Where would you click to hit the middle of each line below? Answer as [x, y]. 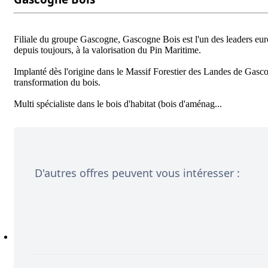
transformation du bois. [60, 82]
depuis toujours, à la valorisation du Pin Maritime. [110, 50]
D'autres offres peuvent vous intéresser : [137, 173]
